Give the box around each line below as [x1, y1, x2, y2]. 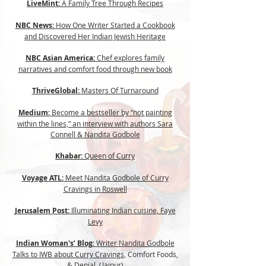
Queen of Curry [83, 151, 135, 160]
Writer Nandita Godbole [96, 238, 175, 248]
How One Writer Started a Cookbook [55, 20, 175, 30]
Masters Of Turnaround [81, 85, 159, 95]
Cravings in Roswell [63, 184, 127, 194]
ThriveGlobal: [31, 85, 81, 96]
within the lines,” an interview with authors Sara [17, 119, 173, 128]
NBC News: [15, 20, 56, 30]
